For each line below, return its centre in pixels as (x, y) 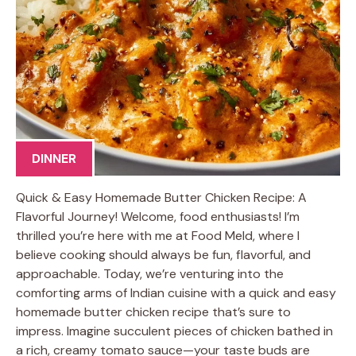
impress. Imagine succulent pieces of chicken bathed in (174, 331)
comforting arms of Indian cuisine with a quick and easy (176, 292)
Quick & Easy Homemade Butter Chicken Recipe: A (161, 197)
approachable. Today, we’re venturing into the (150, 273)
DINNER (54, 158)
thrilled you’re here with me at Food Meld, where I (158, 235)
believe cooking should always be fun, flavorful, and (163, 254)
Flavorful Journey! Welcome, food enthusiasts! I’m (158, 216)
